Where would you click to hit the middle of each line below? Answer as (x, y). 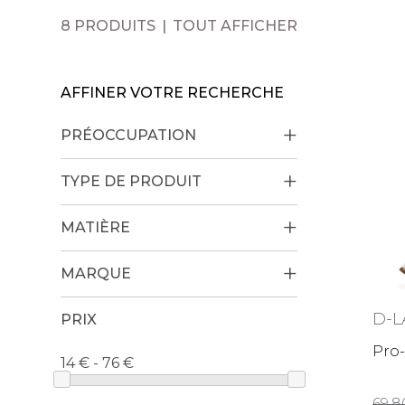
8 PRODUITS (108, 25)
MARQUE (96, 273)
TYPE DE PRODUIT (132, 181)
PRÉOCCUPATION (129, 135)
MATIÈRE (96, 227)
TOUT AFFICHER (235, 25)
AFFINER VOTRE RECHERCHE (173, 93)
